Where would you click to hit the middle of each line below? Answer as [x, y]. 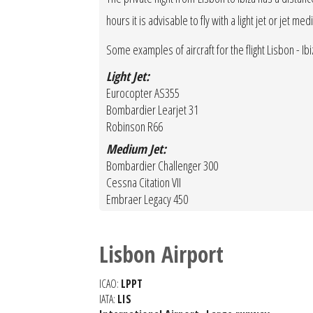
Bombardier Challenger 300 [162, 166]
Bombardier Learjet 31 [152, 110]
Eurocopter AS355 [143, 93]
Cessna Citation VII [144, 182]
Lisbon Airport [161, 254]
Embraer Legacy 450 [147, 199]
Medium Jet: [136, 149]
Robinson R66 [134, 126]
